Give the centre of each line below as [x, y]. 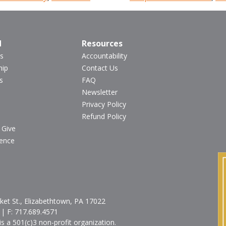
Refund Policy [104, 116]
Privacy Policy [104, 104]
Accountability [105, 55]
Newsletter [100, 92]
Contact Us [100, 68]
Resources [102, 43]
